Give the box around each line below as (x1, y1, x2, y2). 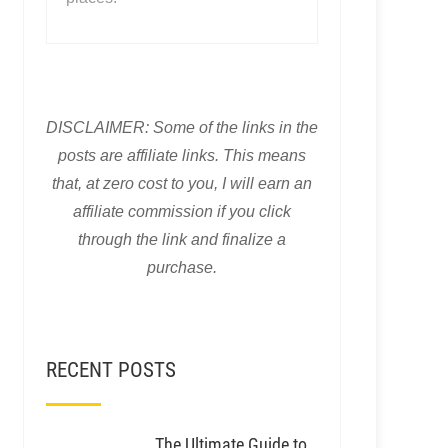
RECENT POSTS (45, 358, 176, 382)
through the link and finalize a (77, 231, 286, 248)
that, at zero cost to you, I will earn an (51, 175, 312, 192)
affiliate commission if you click (72, 203, 291, 220)
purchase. (146, 259, 217, 276)
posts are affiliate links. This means (57, 147, 306, 164)
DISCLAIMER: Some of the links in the (45, 119, 318, 136)
